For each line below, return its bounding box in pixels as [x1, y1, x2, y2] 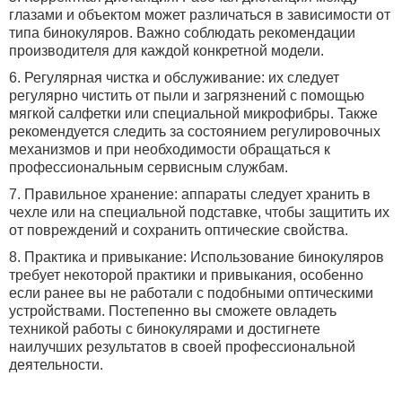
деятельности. [9, 357, 103, 372]
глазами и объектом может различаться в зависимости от [9, 7, 390, 22]
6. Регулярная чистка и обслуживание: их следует [9, 70, 339, 85]
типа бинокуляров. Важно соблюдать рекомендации [9, 25, 355, 40]
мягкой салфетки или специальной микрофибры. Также [9, 106, 378, 121]
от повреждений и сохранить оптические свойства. [9, 223, 348, 238]
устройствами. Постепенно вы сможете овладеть [9, 303, 336, 319]
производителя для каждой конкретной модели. [9, 43, 324, 58]
